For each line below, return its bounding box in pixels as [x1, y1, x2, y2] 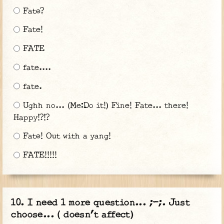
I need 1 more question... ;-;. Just [27, 198, 190, 208]
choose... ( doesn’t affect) [11, 210, 134, 220]
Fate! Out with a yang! [19, 132, 111, 141]
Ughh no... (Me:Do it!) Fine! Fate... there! [19, 101, 188, 110]
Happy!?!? [13, 113, 49, 122]
